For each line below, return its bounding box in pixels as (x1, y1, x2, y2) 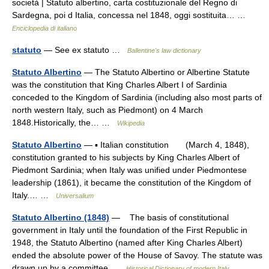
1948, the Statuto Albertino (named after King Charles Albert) (12, 238, 243, 247)
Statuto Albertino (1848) (12, 213, 109, 222)
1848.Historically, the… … (12, 118, 117, 127)
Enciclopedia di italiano (12, 25, 77, 32)
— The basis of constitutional (109, 213, 229, 222)
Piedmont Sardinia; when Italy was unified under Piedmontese (12, 165, 247, 175)
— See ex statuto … (41, 45, 127, 55)
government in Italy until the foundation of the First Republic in (12, 225, 247, 235)
